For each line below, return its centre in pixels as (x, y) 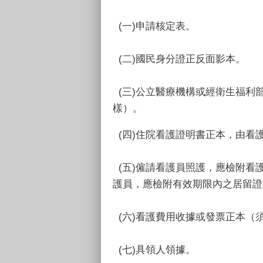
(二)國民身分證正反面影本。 (179, 59)
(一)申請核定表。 (154, 26)
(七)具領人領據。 (154, 249)
